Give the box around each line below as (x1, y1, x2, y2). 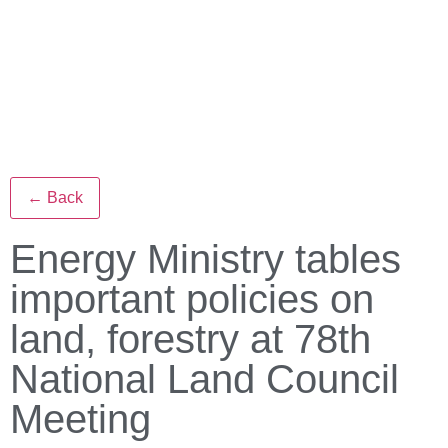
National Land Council (10, 357, 399, 401)
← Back (27, 189, 83, 206)
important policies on (10, 277, 374, 321)
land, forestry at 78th (10, 317, 371, 361)
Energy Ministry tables (10, 237, 401, 281)
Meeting (10, 397, 151, 441)
